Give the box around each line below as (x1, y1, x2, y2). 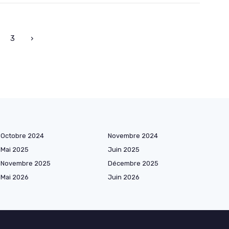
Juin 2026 (108, 173, 140, 181)
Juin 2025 (108, 145, 140, 153)
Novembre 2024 (108, 131, 158, 140)
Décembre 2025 (108, 159, 158, 167)
